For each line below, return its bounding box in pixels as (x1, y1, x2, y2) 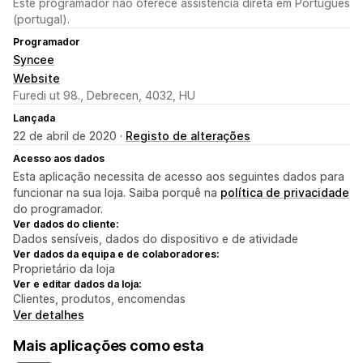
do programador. (13, 202, 103, 216)
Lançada (13, 112, 55, 125)
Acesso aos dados (13, 152, 105, 165)
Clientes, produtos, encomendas (13, 292, 186, 306)
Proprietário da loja (13, 262, 115, 276)
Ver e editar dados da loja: (13, 278, 141, 291)
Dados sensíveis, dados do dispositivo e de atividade (13, 232, 298, 246)
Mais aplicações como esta (13, 337, 204, 355)
